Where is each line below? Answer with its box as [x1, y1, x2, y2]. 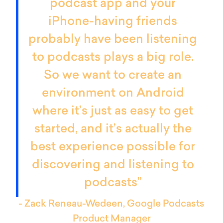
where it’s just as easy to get [32, 105, 193, 117]
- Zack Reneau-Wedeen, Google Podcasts [18, 199, 205, 209]
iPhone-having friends [48, 15, 177, 28]
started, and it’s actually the [34, 123, 192, 135]
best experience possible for [30, 141, 195, 153]
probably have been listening [28, 33, 197, 46]
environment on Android [41, 87, 184, 100]
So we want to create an [44, 69, 182, 82]
